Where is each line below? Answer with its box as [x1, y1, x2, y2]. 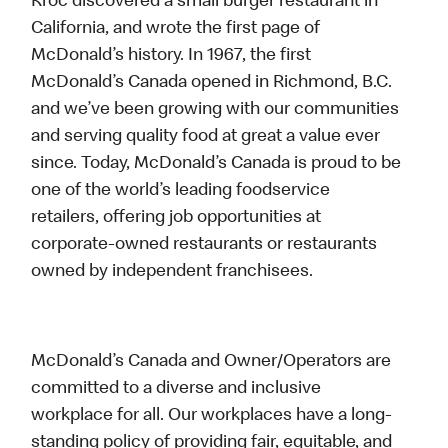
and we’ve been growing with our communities [31, 101, 400, 120]
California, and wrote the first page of [31, 20, 321, 39]
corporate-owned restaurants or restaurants [31, 236, 378, 255]
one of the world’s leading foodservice [31, 182, 331, 201]
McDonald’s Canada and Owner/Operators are [31, 353, 392, 372]
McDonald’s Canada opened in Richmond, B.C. [31, 74, 393, 93]
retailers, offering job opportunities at [31, 209, 322, 228]
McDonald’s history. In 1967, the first [31, 47, 312, 66]
